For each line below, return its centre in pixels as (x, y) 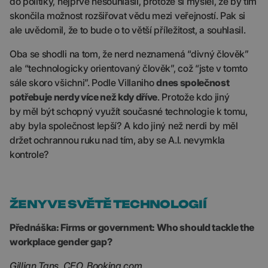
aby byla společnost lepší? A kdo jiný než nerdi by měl (124, 126)
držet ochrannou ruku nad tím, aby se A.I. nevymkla (117, 140)
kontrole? (30, 154)
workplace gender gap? (61, 242)
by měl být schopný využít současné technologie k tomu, (129, 111)
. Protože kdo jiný (194, 97)
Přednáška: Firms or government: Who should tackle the (132, 227)
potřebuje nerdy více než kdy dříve (84, 97)
